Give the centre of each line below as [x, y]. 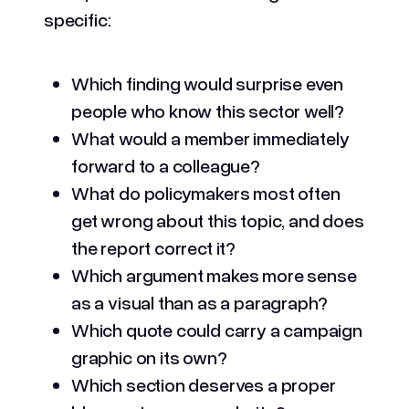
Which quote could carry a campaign [217, 329]
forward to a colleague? [168, 165]
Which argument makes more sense [214, 274]
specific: [79, 19]
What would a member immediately [210, 137]
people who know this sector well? [208, 110]
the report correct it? [155, 247]
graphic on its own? [151, 357]
